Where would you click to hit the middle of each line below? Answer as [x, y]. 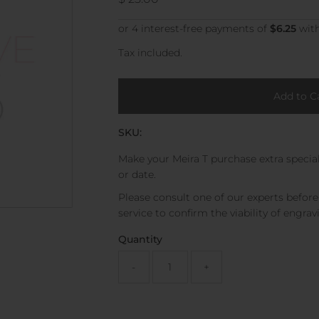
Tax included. [150, 52]
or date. [137, 174]
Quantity [140, 239]
